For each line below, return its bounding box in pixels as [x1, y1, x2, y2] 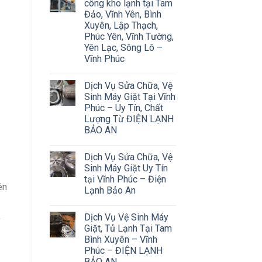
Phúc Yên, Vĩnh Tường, [84, 30, 174, 42]
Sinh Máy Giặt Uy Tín [84, 162, 168, 174]
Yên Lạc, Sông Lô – [84, 42, 163, 53]
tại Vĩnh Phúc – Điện [84, 173, 166, 185]
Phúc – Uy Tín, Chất [84, 102, 163, 113]
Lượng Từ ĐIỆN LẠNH [84, 113, 174, 125]
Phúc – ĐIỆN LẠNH [84, 244, 163, 256]
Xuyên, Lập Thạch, [84, 19, 158, 31]
